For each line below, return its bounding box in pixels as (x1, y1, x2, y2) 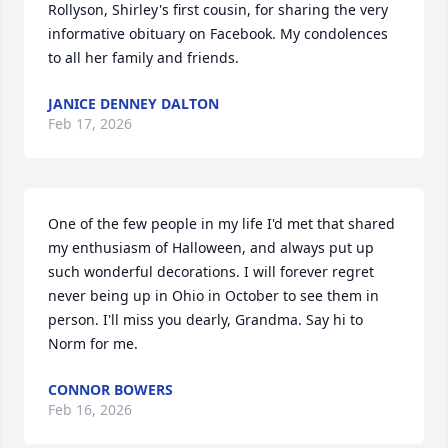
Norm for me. (48, 334, 138, 353)
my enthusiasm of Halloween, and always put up (48, 238, 374, 257)
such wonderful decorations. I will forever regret (48, 262, 374, 281)
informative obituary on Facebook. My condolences (48, 24, 388, 43)
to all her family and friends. (48, 48, 239, 67)
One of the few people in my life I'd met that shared (48, 214, 395, 233)
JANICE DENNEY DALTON (48, 94, 219, 113)
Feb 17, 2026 (48, 114, 132, 133)
